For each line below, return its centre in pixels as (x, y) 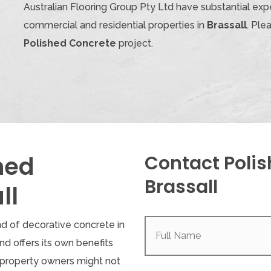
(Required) (205, 227)
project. (135, 44)
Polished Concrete (70, 44)
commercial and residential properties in (115, 25)
